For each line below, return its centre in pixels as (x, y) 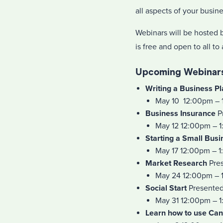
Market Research (176, 163)
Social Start (166, 188)
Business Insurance (180, 113)
